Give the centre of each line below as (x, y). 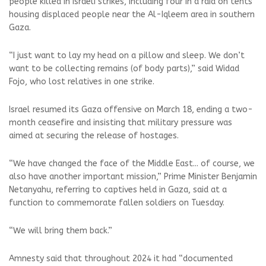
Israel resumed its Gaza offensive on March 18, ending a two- (131, 110)
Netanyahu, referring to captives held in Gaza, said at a (118, 190)
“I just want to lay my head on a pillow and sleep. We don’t (127, 56)
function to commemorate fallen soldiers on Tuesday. (117, 203)
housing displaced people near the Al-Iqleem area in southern (132, 15)
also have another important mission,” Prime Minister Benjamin (133, 177)
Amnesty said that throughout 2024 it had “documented (121, 259)
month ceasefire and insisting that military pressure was (121, 123)
